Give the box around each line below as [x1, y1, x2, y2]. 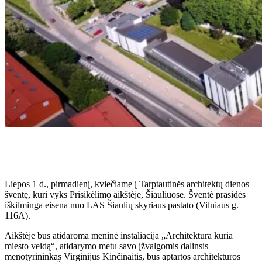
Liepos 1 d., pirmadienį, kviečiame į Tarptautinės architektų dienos [5, 178, 249, 189]
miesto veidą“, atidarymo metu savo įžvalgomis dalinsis [5, 240, 208, 251]
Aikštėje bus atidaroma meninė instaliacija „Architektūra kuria [5, 230, 233, 240]
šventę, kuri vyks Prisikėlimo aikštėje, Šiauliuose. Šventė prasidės [5, 189, 246, 199]
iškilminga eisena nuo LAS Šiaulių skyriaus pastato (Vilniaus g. [5, 199, 239, 210]
